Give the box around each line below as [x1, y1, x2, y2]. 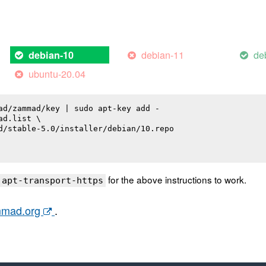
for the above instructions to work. [106, 173, 246, 186]
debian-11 [141, 47, 184, 62]
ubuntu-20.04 [28, 66, 86, 81]
